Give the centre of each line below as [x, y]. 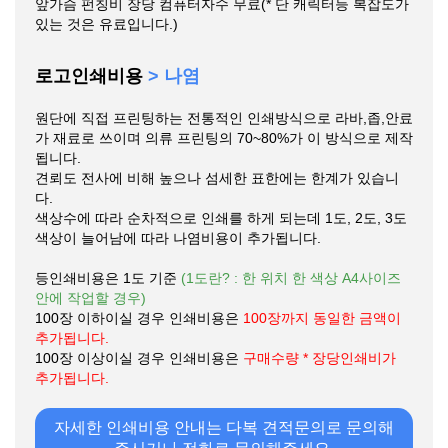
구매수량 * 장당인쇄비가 [319, 357]
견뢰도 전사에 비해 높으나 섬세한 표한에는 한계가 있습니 [217, 177]
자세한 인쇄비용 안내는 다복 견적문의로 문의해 [224, 427]
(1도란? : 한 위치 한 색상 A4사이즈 [291, 277]
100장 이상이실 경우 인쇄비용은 [139, 357]
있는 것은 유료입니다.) [106, 23]
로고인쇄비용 [91, 75]
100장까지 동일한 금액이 [322, 317]
